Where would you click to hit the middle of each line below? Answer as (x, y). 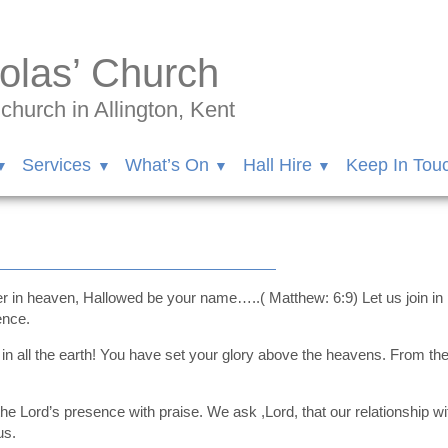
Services (57, 165)
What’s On (167, 165)
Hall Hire (277, 165)
